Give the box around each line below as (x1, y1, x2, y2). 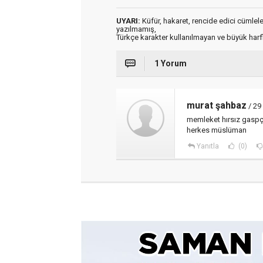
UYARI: (116, 16, 140, 26)
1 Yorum (154, 59, 187, 69)
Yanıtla (196, 142, 219, 151)
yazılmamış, (116, 25, 156, 34)
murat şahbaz (187, 100, 247, 112)
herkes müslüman (187, 126, 247, 135)
